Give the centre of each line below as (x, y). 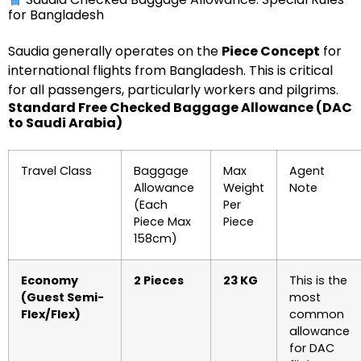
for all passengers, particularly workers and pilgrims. (173, 90)
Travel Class (56, 171)
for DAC (312, 348)
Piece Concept (271, 51)
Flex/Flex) (51, 314)
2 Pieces (159, 280)
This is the (318, 280)
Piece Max (162, 222)
